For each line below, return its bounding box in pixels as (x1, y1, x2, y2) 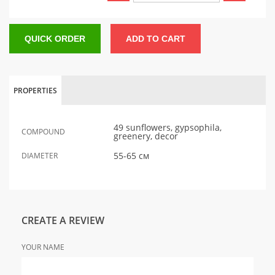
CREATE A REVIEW (21, 214, 104, 228)
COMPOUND (21, 126, 65, 137)
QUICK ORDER (25, 34, 85, 44)
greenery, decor (114, 130, 178, 142)
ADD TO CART (126, 34, 185, 44)
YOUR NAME (21, 242, 64, 253)
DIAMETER (21, 150, 58, 161)
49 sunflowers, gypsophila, (114, 122, 222, 134)
